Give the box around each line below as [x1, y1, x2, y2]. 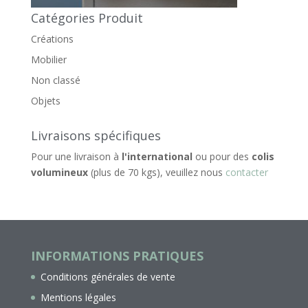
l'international [121, 149, 192, 163]
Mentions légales [40, 290, 116, 304]
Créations [30, 32, 74, 45]
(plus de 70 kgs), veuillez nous [87, 165, 225, 179]
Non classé [30, 73, 80, 87]
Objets [30, 93, 60, 107]
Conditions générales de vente [40, 269, 175, 283]
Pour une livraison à [30, 149, 122, 163]
